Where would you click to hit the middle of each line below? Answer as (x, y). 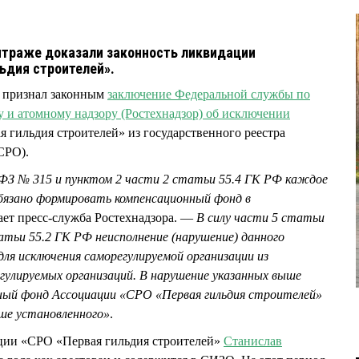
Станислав (253, 341)
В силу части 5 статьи (260, 218)
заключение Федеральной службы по (209, 94)
